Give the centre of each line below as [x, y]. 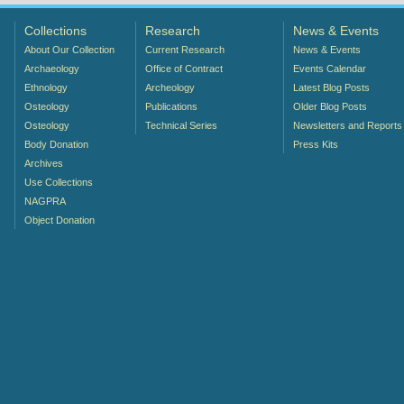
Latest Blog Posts [332, 87]
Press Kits [316, 144]
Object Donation [60, 220]
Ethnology [46, 87]
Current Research [185, 49]
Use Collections [59, 182]
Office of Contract [184, 68]
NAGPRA [46, 201]
